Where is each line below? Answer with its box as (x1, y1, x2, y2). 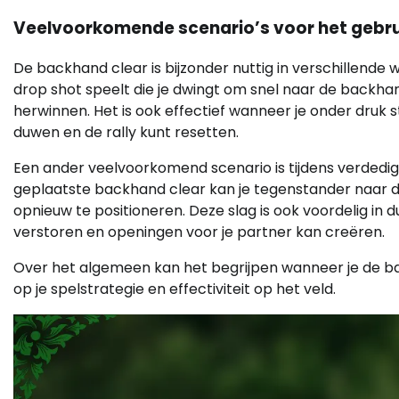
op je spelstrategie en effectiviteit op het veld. (13, 278, 336, 299)
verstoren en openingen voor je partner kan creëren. (13, 221, 385, 242)
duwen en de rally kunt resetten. (13, 121, 239, 142)
